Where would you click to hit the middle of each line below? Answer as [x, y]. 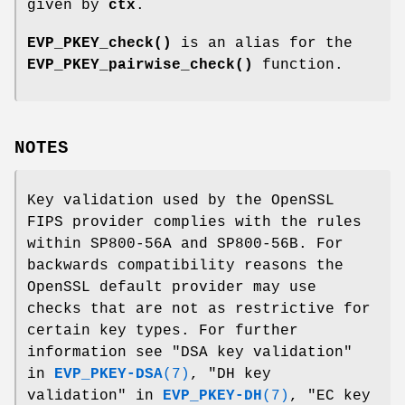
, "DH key [231, 375]
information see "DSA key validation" [190, 353]
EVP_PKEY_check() [99, 43]
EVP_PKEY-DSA [108, 375]
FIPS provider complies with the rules [194, 223]
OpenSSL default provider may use [172, 288]
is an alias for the [262, 43]
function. [298, 65]
